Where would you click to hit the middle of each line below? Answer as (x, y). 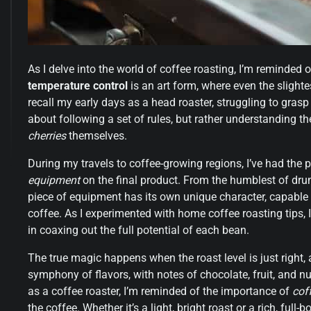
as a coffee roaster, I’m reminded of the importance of (160, 291)
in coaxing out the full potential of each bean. (138, 230)
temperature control (78, 85)
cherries (47, 135)
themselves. (96, 135)
